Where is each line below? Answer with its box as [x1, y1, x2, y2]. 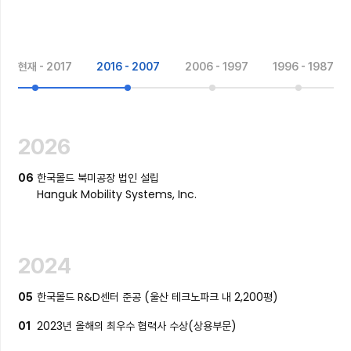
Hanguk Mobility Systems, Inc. [37, 186, 197, 202]
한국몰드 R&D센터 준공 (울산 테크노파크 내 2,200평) [37, 289, 279, 305]
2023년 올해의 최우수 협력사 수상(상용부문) [37, 318, 237, 334]
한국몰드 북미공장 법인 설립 [37, 170, 160, 186]
